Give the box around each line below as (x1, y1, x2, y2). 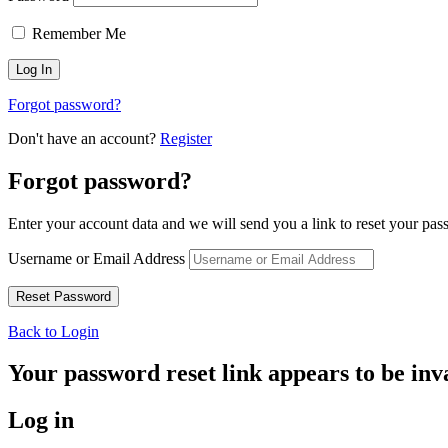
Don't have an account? (8, 129, 160, 147)
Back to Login (8, 322, 99, 340)
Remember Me (28, 24, 126, 42)
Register (160, 129, 212, 147)
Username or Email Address (8, 249, 185, 267)
